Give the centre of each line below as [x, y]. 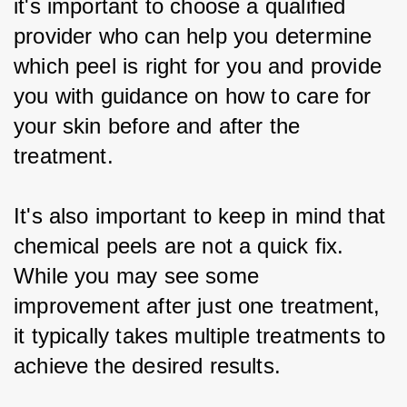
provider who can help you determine [196, 35]
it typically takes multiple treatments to [203, 335]
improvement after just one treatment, [200, 305]
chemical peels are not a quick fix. [182, 245]
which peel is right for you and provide [201, 65]
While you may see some [140, 275]
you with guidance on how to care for [196, 95]
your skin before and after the [160, 125]
